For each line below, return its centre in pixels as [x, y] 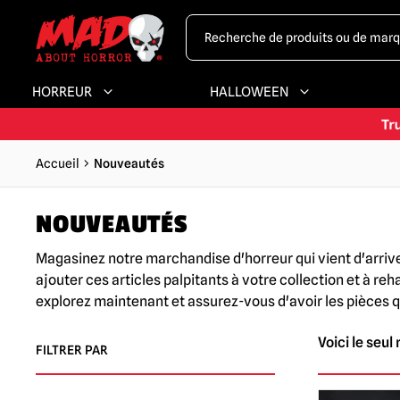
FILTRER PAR [72, 350]
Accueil [58, 163]
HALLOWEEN [249, 92]
